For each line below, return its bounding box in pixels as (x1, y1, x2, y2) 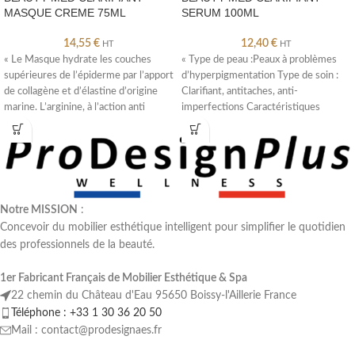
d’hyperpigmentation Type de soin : (181, 71, 338, 80)
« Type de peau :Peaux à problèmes (181, 55, 337, 64)
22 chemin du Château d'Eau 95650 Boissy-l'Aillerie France (11, 290, 296, 302)
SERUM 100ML (181, 6, 259, 19)
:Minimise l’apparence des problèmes (181, 118, 346, 128)
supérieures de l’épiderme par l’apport (4, 71, 174, 80)
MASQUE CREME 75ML (4, 6, 126, 19)
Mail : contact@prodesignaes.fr (11, 325, 162, 337)
